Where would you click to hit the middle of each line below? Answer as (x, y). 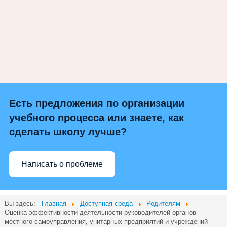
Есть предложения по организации (97, 103)
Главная (54, 203)
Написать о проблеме (62, 164)
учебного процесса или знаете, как (97, 117)
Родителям (163, 203)
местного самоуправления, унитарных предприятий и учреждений (106, 221)
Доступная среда (106, 203)
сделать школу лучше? (68, 131)
